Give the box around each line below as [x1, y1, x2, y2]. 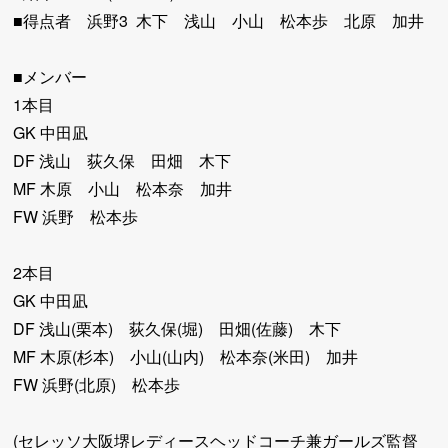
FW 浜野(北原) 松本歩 [13, 373, 181, 396]
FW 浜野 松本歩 [13, 205, 139, 228]
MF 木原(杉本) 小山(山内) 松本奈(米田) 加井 [13, 345, 359, 368]
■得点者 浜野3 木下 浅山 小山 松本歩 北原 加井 [13, 9, 425, 32]
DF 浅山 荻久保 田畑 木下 [13, 149, 232, 172]
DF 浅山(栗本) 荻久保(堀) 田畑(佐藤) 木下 [13, 317, 342, 340]
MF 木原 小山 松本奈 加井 [13, 177, 233, 200]
